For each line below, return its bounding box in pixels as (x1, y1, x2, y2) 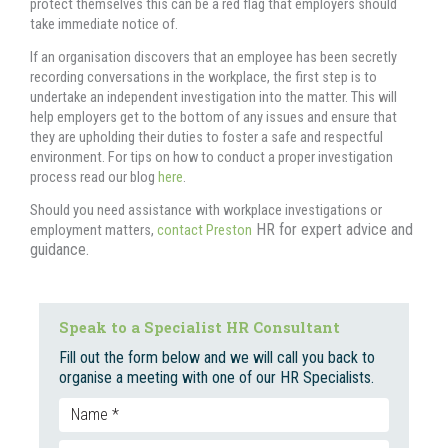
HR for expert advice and (252, 219, 413, 239)
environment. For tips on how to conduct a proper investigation (30, 147, 393, 166)
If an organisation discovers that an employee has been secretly (30, 47, 397, 66)
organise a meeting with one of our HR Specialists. (59, 367, 374, 387)
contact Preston (157, 220, 252, 239)
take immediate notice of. (30, 14, 178, 33)
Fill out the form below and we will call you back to (59, 347, 375, 367)
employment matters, (30, 220, 157, 239)
